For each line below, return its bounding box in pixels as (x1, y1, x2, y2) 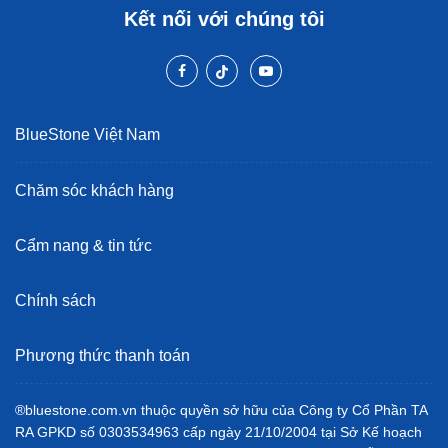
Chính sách (15, 291, 96, 309)
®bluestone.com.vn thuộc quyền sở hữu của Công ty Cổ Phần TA (15, 401, 427, 418)
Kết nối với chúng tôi (123, 7, 325, 30)
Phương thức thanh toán (15, 346, 190, 364)
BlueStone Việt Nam (15, 125, 160, 143)
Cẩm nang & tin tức (15, 236, 152, 254)
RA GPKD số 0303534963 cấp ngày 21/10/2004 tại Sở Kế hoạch (15, 423, 422, 440)
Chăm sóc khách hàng (15, 181, 174, 199)
